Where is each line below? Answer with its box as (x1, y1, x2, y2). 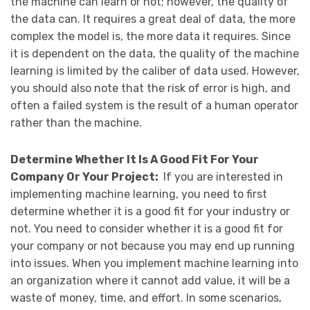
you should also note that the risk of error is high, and (10, 81, 291, 95)
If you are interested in (161, 170, 283, 183)
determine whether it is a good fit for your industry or (10, 204, 290, 218)
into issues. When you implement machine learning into (10, 256, 298, 270)
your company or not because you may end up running (10, 239, 295, 253)
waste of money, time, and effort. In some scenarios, (10, 291, 282, 304)
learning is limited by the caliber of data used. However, (10, 64, 300, 77)
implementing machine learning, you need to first (10, 187, 267, 201)
